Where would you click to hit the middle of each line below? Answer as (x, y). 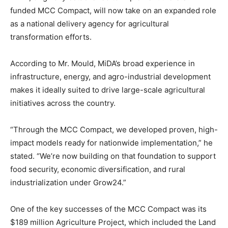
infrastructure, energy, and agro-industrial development (110, 76)
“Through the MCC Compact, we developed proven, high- (114, 129)
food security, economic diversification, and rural (98, 169)
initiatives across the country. (63, 103)
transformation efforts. (51, 37)
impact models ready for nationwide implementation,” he (111, 142)
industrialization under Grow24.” (68, 182)
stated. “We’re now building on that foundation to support (113, 156)
